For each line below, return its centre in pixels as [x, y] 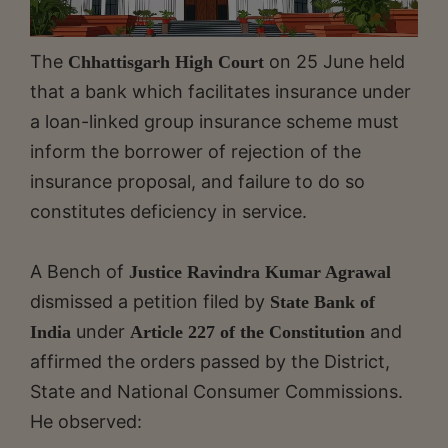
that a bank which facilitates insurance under [220, 91]
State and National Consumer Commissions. [216, 391]
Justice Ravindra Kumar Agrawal [260, 271]
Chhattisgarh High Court [163, 61]
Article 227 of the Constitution [247, 331]
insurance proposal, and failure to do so [197, 181]
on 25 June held [334, 61]
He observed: [86, 421]
